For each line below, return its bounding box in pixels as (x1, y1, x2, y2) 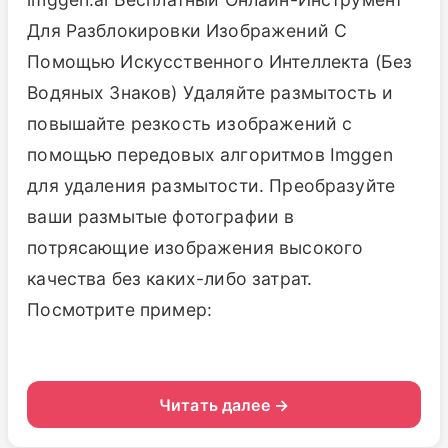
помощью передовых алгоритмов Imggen (27, 144, 393, 166)
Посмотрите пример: (27, 299, 213, 321)
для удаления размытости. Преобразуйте (27, 175, 396, 197)
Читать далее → (158, 394, 290, 415)
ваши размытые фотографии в (27, 206, 295, 228)
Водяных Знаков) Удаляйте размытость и (27, 82, 394, 104)
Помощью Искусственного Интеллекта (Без (27, 51, 413, 73)
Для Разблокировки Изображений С (27, 20, 348, 42)
